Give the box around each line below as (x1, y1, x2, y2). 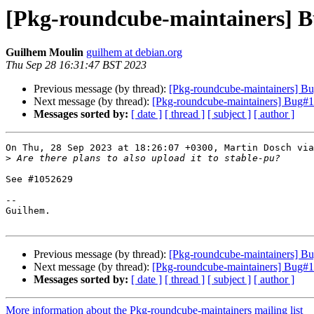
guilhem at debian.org (86, 46, 182, 59)
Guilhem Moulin (6, 46, 83, 59)
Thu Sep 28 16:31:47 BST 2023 (6, 59, 146, 71)
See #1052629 (6, 174, 73, 185)
